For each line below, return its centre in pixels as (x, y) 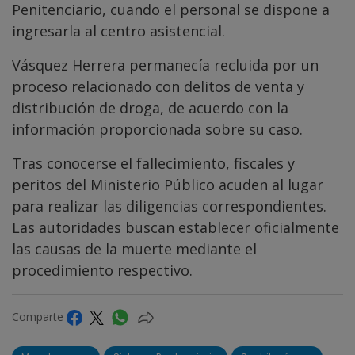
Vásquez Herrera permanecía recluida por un (165, 65)
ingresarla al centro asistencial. (118, 31)
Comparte (39, 316)
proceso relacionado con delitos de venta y (158, 86)
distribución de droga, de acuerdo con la (150, 107)
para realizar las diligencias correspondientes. (169, 206)
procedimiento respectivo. (102, 270)
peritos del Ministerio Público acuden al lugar (168, 184)
